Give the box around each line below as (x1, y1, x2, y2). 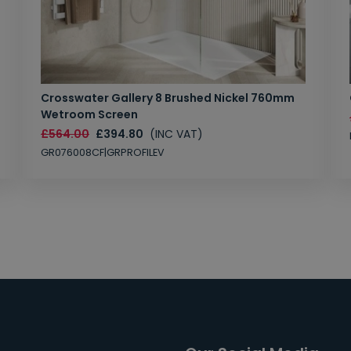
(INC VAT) (150, 126, 203, 143)
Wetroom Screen (41, 107, 138, 123)
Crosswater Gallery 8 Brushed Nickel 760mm (41, 90, 295, 107)
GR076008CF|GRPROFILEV (41, 146, 165, 160)
